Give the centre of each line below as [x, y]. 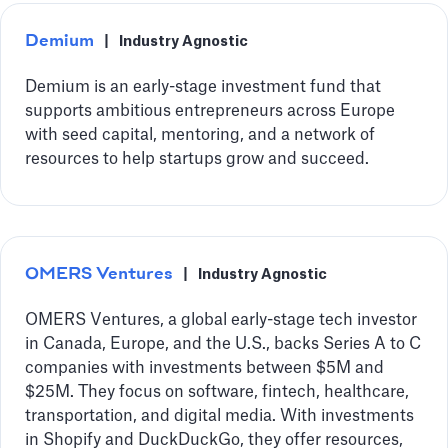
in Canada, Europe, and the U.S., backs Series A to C [223, 344]
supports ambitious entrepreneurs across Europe [210, 111]
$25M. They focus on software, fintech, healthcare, [217, 392]
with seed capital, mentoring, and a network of [200, 135]
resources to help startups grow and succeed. [197, 159]
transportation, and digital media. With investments [219, 416]
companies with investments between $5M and [204, 368]
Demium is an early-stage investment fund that [203, 87]
